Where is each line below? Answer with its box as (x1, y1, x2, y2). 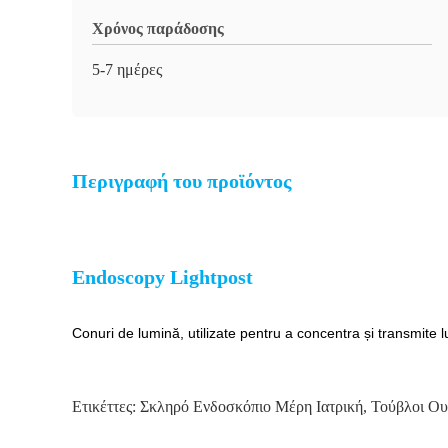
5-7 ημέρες (92, 61, 162, 78)
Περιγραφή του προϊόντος (72, 170, 291, 192)
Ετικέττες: (72, 398, 140, 415)
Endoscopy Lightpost (72, 266, 253, 288)
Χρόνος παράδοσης (92, 20, 224, 37)
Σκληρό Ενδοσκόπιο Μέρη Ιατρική (140, 398, 363, 415)
